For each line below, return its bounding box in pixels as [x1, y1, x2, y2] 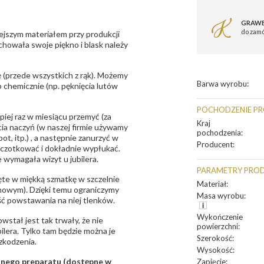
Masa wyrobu [197, 191, 244, 200]
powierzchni [197, 222, 238, 231]
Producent [197, 140, 233, 149]
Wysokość [197, 245, 233, 255]
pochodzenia [197, 128, 241, 137]
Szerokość [197, 233, 232, 243]
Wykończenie [197, 212, 243, 222]
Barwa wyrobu [197, 79, 247, 88]
